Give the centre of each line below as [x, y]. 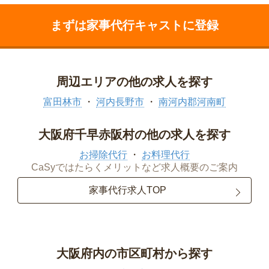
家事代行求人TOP [127, 190]
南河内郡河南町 [192, 101]
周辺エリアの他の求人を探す [134, 81]
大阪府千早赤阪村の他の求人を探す [134, 134]
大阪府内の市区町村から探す [134, 253]
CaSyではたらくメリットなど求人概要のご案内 [134, 167]
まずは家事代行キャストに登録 [134, 25]
